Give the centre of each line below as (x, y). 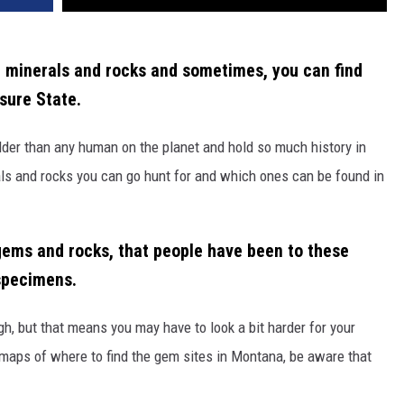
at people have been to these (241, 251)
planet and (193, 147)
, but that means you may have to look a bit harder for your (184, 327)
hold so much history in (295, 147)
